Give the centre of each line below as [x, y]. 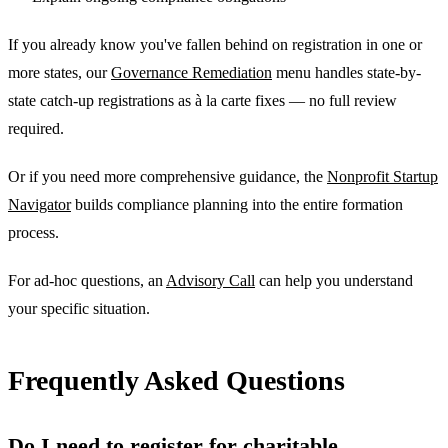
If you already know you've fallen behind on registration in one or [215, 44]
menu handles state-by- [346, 72]
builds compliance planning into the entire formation [237, 204]
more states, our [59, 72]
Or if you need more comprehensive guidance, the [167, 176]
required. [36, 128]
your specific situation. [79, 308]
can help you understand [334, 280]
